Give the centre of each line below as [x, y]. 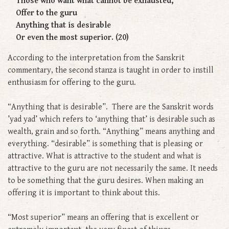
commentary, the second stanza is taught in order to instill [111, 70]
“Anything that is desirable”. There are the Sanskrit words [111, 107]
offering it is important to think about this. [85, 193]
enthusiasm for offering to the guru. [73, 82]
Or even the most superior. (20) [68, 37]
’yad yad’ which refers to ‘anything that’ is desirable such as [111, 119]
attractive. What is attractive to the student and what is [105, 156]
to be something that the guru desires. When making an [106, 180]
